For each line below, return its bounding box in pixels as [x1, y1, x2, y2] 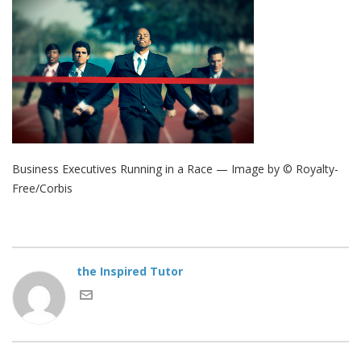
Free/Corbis [12, 180, 73, 196]
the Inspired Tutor [77, 263, 183, 279]
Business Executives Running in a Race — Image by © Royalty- [12, 160, 338, 176]
